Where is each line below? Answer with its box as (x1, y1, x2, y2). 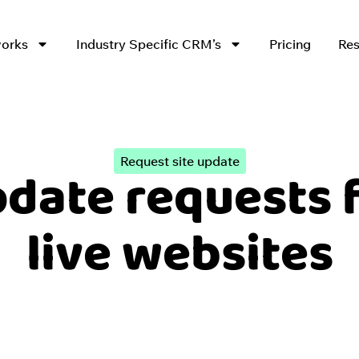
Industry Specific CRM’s (76, 35, 221, 52)
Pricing (269, 35, 311, 52)
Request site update (119, 153, 240, 169)
